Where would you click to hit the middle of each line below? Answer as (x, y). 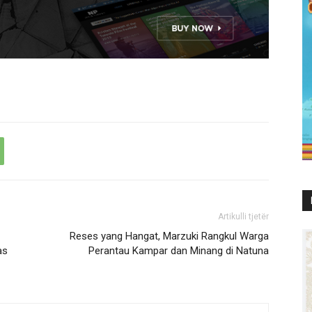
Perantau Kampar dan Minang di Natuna (179, 251)
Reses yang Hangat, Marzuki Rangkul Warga (169, 236)
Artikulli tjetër (243, 217)
